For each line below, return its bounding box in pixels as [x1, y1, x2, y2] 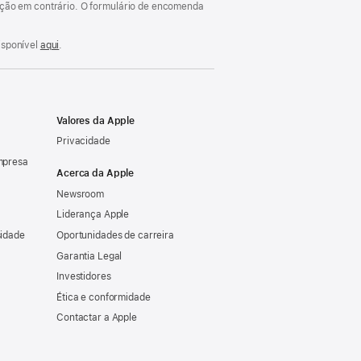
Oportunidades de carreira [56, 229, 174, 241]
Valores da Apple [56, 114, 135, 127]
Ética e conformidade [56, 291, 151, 303]
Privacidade [56, 135, 110, 147]
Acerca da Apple [56, 168, 135, 180]
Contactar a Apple [56, 312, 137, 324]
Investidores [56, 271, 111, 283]
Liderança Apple [56, 209, 130, 221]
